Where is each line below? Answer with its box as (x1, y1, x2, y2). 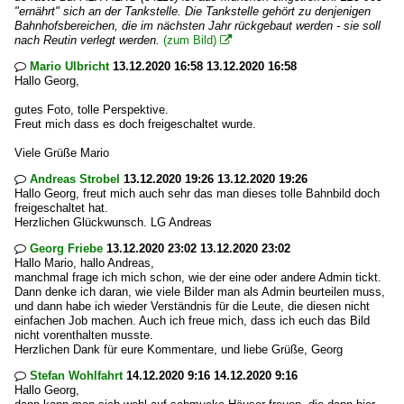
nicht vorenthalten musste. (14, 328, 153, 342)
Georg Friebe (30, 242, 103, 255)
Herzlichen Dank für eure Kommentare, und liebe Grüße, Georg (14, 343, 343, 356)
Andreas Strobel (30, 172, 120, 186)
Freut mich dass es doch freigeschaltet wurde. (14, 117, 256, 131)
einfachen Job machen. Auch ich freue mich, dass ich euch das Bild (14, 314, 370, 327)
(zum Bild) (163, 33, 216, 47)
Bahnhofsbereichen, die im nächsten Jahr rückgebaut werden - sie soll (14, 19, 381, 32)
